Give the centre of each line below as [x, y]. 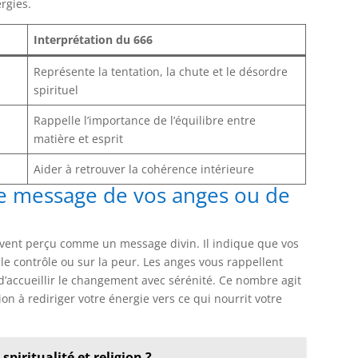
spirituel [56, 89]
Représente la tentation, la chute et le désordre [161, 71]
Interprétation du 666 [93, 39]
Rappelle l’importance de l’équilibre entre [145, 120]
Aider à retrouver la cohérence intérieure [144, 169]
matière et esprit [79, 138]
